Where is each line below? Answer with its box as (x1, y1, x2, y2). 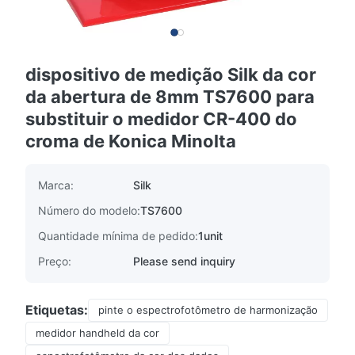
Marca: (38, 178, 74, 192)
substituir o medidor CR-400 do (25, 109, 297, 129)
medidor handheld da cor (36, 326, 159, 339)
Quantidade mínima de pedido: (38, 229, 198, 242)
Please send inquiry (133, 254, 235, 268)
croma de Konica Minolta (25, 131, 236, 151)
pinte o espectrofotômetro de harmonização (98, 303, 318, 316)
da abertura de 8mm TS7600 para (25, 86, 315, 107)
